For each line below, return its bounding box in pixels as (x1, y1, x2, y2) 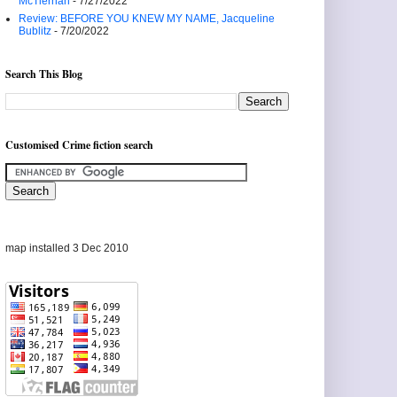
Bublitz (19, 25, 51, 37)
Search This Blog (5, 66, 82, 82)
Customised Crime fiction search (5, 137, 153, 152)
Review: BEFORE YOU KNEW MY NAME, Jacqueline (19, 12, 275, 25)
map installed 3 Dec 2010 (5, 242, 128, 254)
